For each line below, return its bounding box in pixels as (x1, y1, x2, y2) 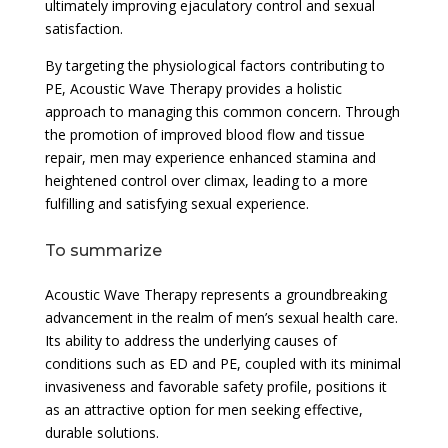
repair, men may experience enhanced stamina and (44, 147, 376, 167)
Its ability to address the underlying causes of (44, 330, 337, 350)
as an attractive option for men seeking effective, (44, 399, 363, 419)
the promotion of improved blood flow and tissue (44, 124, 365, 144)
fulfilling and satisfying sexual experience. (44, 193, 309, 213)
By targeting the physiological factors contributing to (44, 55, 385, 75)
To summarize (44, 240, 162, 260)
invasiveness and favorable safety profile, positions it (44, 376, 387, 396)
